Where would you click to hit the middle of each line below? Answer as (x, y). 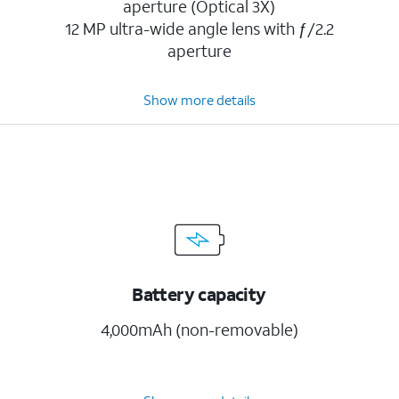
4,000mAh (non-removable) (199, 330)
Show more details (199, 100)
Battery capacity (199, 294)
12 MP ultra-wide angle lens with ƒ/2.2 (199, 28)
